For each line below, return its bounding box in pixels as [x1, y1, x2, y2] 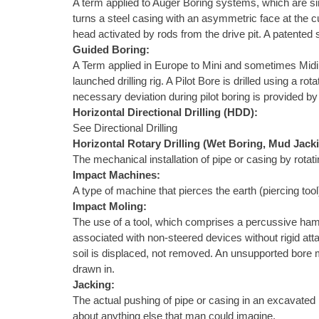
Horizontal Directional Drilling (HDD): [73, 106, 258, 119]
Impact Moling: [73, 200, 147, 213]
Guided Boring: [73, 43, 150, 56]
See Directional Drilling [73, 122, 177, 135]
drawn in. [73, 263, 115, 276]
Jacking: [73, 278, 115, 291]
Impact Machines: [73, 169, 160, 182]
